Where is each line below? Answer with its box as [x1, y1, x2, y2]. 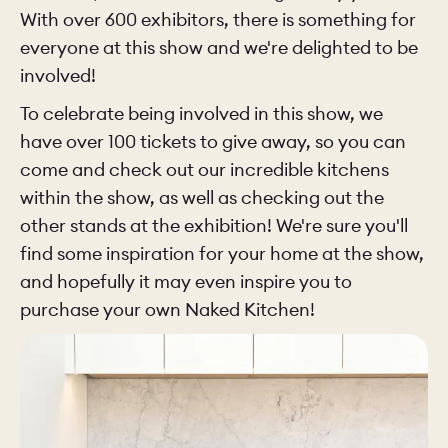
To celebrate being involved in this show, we [20, 102, 383, 125]
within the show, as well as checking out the [20, 186, 384, 209]
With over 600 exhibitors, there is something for [20, 8, 416, 31]
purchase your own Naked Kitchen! [20, 298, 315, 321]
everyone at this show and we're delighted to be [20, 36, 418, 59]
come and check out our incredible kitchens [20, 158, 389, 181]
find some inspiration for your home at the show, [20, 242, 424, 265]
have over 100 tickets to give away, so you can [20, 130, 406, 153]
